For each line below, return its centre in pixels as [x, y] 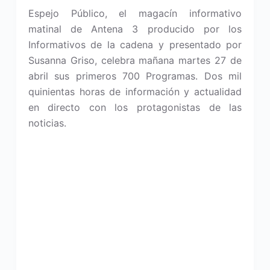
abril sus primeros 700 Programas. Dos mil [135, 76]
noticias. [47, 123]
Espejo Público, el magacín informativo [135, 13]
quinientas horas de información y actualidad [135, 92]
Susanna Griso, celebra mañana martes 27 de [135, 60]
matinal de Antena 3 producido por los [135, 29]
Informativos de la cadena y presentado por [135, 45]
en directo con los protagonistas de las [135, 107]
